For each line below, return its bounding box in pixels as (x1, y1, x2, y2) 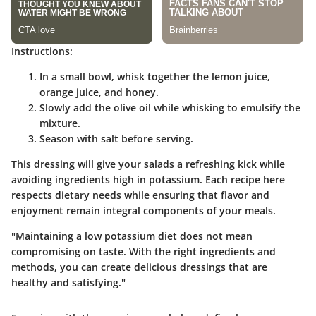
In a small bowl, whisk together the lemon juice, (39, 69, 270, 83)
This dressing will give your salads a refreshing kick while (11, 157, 285, 171)
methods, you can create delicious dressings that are (11, 260, 267, 274)
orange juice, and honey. (39, 85, 159, 99)
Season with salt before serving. (39, 131, 193, 145)
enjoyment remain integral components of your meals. (11, 203, 276, 217)
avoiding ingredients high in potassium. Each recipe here (11, 172, 285, 186)
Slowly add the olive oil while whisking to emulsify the (39, 100, 300, 114)
